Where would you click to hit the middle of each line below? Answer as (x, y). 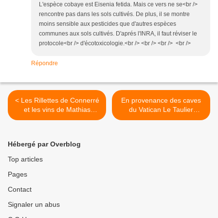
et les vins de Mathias (57, 110)
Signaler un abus (34, 205)
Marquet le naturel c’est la (57, 119)
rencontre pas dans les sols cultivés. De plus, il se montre (114, 14)
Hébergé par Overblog (44, 144)
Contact (20, 190)
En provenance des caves (161, 100)
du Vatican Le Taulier (161, 110)
